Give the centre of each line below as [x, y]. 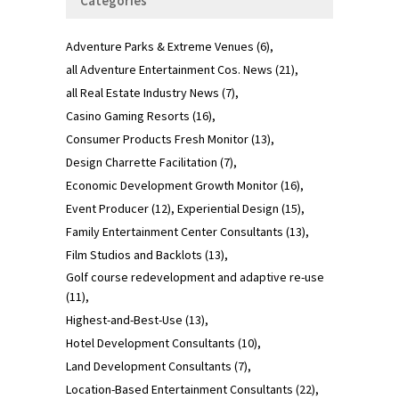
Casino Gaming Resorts [128, 115]
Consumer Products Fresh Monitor [157, 138]
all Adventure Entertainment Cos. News [169, 69]
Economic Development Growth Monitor [172, 185]
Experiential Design [228, 208]
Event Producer [107, 208]
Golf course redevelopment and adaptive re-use [195, 277]
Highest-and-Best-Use [124, 319]
